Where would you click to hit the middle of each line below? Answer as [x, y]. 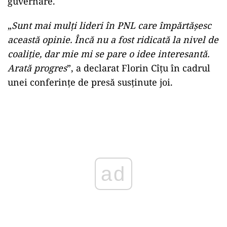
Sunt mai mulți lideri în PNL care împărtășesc [111, 25]
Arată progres [37, 68]
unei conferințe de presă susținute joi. [90, 82]
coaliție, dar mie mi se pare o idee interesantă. [108, 53]
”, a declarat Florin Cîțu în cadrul [139, 68]
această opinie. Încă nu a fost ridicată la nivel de [113, 39]
